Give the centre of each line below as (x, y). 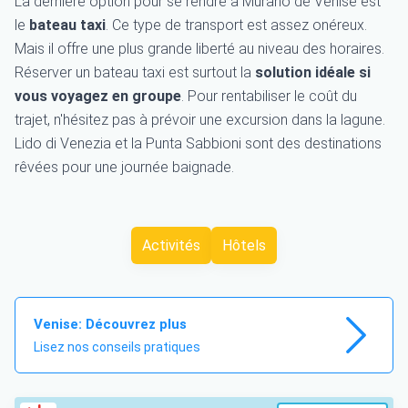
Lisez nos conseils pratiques (117, 347)
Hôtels (244, 246)
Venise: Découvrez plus (110, 325)
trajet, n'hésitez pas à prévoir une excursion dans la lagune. (200, 120)
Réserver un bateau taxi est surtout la (135, 73)
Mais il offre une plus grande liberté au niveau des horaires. (199, 49)
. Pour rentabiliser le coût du (269, 97)
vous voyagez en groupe (98, 97)
